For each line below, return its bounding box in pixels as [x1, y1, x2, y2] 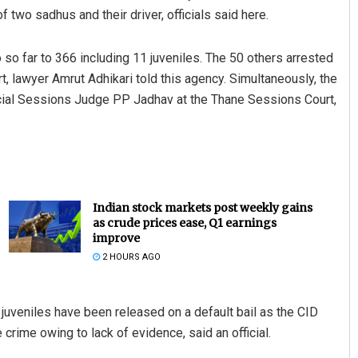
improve [92, 231, 140, 246]
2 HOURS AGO [99, 252, 161, 263]
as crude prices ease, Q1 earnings [92, 216, 276, 231]
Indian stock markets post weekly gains [92, 201, 312, 216]
